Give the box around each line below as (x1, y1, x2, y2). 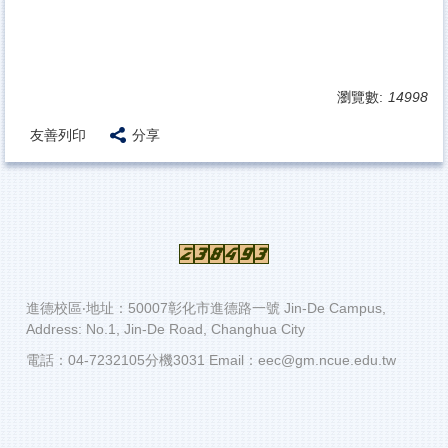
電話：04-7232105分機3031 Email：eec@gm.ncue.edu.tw (26, 352, 396, 369)
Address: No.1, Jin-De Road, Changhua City (26, 321, 305, 338)
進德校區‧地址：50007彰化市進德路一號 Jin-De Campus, (26, 300, 386, 317)
